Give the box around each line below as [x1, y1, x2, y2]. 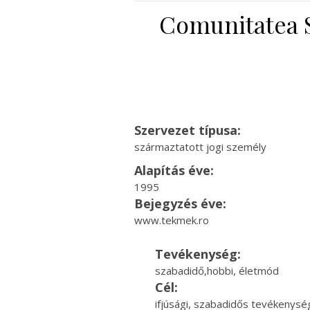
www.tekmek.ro [134, 213, 209, 227]
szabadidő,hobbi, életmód [154, 264, 279, 277]
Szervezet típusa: [134, 122, 241, 138]
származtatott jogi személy [134, 140, 266, 154]
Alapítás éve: [134, 162, 214, 179]
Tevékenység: [154, 246, 241, 262]
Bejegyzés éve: [134, 195, 226, 212]
